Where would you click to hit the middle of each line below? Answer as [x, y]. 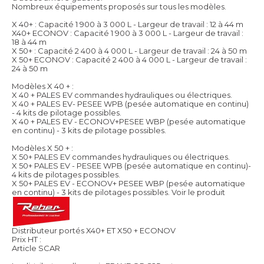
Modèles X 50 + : [42, 148]
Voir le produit [198, 192]
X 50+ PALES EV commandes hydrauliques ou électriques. [121, 157]
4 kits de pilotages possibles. [66, 175]
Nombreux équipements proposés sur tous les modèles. [119, 7]
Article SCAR [36, 248]
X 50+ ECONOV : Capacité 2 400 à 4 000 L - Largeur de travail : [129, 60]
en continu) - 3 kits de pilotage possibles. [89, 131]
